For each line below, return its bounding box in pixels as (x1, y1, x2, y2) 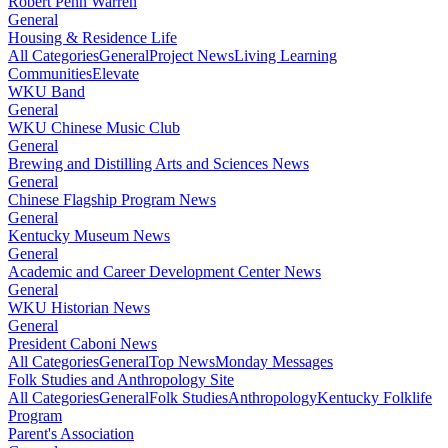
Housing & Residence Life (8, 28, 177, 46)
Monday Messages (215, 352, 333, 370)
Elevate (92, 64, 139, 82)
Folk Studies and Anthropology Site (8, 370, 234, 388)
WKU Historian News (8, 298, 150, 316)
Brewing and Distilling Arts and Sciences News (8, 154, 309, 172)
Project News (149, 46, 234, 64)
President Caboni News (8, 334, 157, 352)
